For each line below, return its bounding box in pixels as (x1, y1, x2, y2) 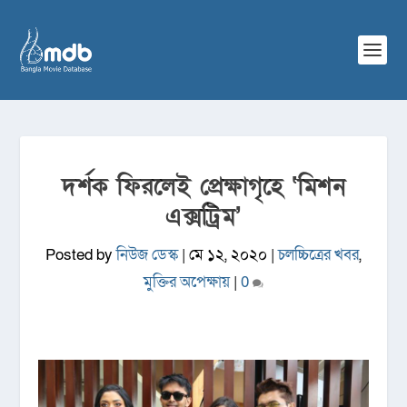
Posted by (45, 244, 116, 265)
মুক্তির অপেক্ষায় (144, 272, 230, 293)
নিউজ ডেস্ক (116, 244, 178, 265)
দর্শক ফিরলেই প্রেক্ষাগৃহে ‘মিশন (62, 172, 345, 203)
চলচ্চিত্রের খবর (278, 244, 359, 265)
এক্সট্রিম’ (165, 202, 242, 233)
